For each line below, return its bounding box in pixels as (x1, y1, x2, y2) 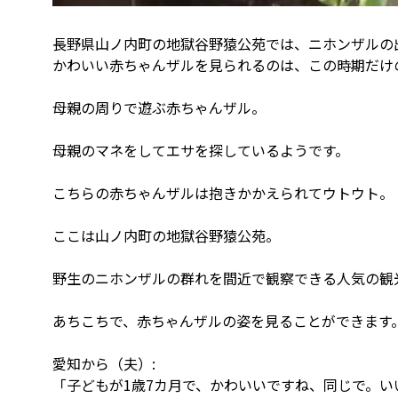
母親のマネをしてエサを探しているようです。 (52, 139, 350, 162)
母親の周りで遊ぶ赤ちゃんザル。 (52, 97, 267, 119)
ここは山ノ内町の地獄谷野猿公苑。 (52, 225, 281, 247)
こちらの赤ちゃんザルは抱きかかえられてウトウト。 (52, 182, 394, 204)
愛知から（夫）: (52, 353, 156, 375)
